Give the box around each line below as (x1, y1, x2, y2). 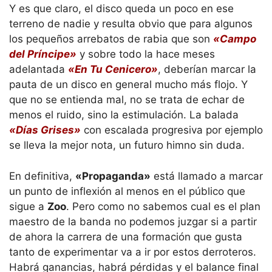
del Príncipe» (9, 48, 76, 61)
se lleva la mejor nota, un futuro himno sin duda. (9, 139, 245, 152)
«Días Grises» (9, 124, 81, 137)
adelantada (9, 63, 68, 76)
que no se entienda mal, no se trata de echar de (9, 93, 245, 106)
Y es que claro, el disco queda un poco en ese (9, 2, 234, 15)
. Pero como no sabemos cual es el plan (66, 200, 260, 212)
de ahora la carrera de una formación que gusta (9, 230, 242, 243)
